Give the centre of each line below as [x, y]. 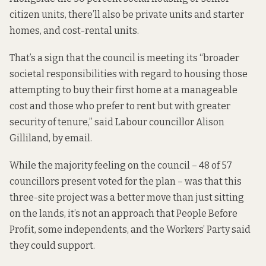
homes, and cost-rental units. [74, 30]
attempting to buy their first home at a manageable [123, 90]
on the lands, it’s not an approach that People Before [123, 213]
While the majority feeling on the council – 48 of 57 [121, 165]
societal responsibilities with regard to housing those [129, 74]
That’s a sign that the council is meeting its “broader [124, 58]
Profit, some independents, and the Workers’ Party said [130, 229]
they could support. [52, 245]
